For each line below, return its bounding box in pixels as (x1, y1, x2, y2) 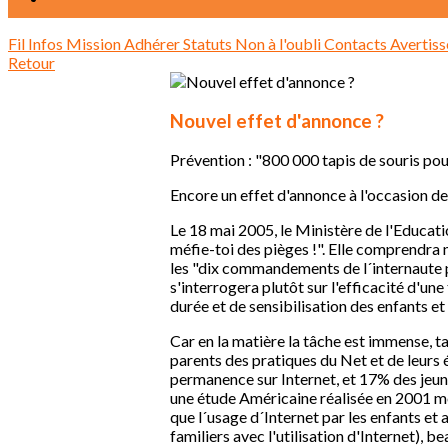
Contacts (324, 34, 390, 53)
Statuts (183, 34, 235, 53)
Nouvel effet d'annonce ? (170, 109, 384, 132)
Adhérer (124, 34, 183, 53)
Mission (66, 34, 124, 53)
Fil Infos (8, 34, 66, 53)
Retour (8, 53, 55, 72)
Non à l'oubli (235, 34, 324, 53)
